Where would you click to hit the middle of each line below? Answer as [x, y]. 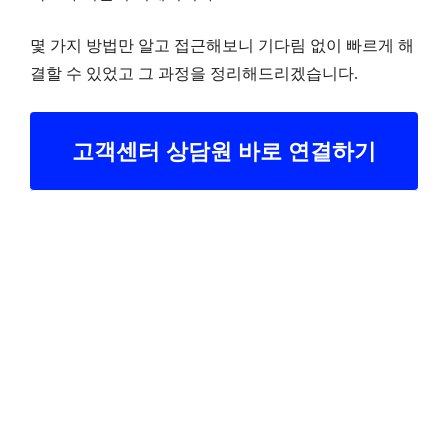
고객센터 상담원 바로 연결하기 [224, 151]
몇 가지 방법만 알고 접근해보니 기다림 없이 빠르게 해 [222, 45]
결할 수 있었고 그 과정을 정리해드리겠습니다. [194, 73]
